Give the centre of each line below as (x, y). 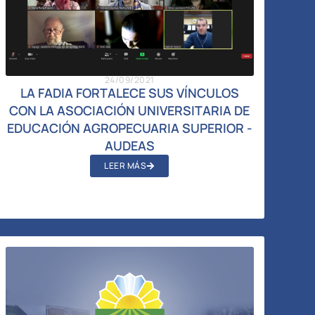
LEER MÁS (126, 165)
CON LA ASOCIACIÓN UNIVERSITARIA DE (130, 110)
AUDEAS (129, 145)
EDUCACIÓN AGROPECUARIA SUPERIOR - (129, 128)
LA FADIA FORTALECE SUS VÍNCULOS (129, 92)
